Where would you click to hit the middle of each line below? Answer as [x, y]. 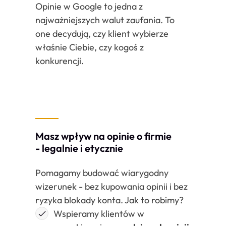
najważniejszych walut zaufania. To [105, 20]
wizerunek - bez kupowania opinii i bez [111, 187]
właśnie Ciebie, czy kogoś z [90, 47]
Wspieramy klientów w [99, 214]
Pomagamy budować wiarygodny [102, 173]
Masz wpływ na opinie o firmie [103, 136]
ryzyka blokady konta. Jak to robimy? [109, 200]
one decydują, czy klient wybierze [102, 33]
